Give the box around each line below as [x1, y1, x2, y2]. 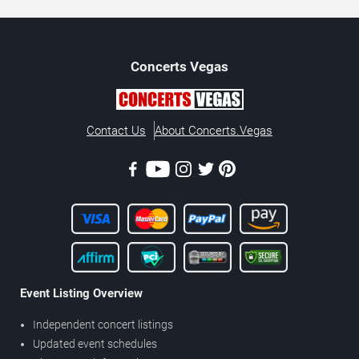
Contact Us [87, 123, 146, 138]
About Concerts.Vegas [155, 123, 272, 138]
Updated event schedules [33, 337, 157, 350]
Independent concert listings [33, 317, 173, 331]
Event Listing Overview [20, 285, 143, 301]
